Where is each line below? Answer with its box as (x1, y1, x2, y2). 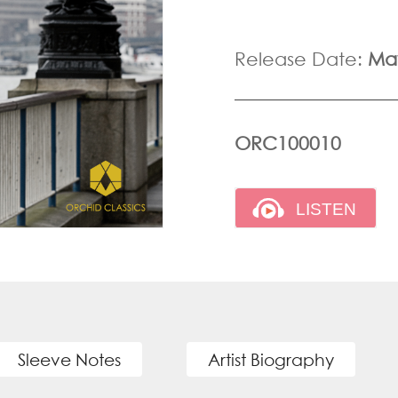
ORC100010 (235, 132, 341, 155)
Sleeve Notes (17, 349, 121, 370)
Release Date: (235, 48, 368, 71)
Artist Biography (207, 349, 334, 370)
